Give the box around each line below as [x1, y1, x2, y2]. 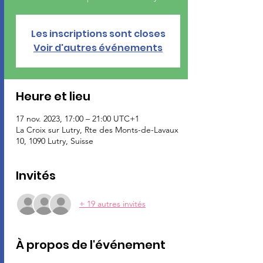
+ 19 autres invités [79, 198, 146, 210]
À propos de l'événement [16, 236, 166, 253]
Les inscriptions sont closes [31, 26, 166, 41]
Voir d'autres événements [33, 41, 163, 55]
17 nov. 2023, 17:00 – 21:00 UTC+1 [16, 113, 139, 124]
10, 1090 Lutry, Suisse [16, 135, 93, 146]
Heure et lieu [16, 87, 90, 104]
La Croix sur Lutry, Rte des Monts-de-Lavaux [16, 124, 178, 135]
